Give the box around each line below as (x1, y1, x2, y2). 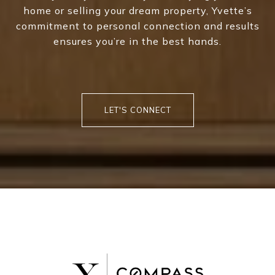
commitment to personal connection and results (15, 19, 260, 32)
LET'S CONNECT (104, 104, 171, 115)
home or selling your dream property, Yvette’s (23, 4, 252, 17)
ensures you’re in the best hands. (53, 34, 222, 47)
